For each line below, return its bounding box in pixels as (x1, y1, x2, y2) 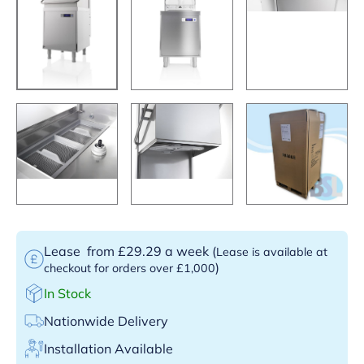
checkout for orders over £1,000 (44, 260, 215, 275)
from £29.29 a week (84, 242, 212, 259)
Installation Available (44, 340, 173, 357)
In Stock (44, 284, 91, 301)
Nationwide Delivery (44, 312, 168, 329)
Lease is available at (216, 244, 327, 259)
